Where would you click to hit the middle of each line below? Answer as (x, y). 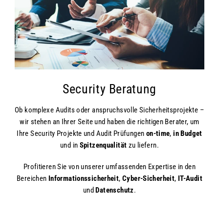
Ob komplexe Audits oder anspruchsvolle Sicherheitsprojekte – (109, 110)
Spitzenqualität (104, 145)
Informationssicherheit (84, 178)
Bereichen (33, 178)
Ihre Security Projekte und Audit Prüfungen (81, 133)
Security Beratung (109, 89)
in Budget (188, 133)
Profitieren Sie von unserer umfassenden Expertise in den (109, 167)
